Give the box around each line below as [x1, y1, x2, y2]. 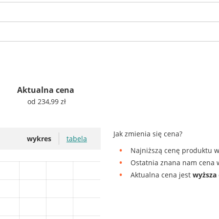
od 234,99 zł [27, 96, 66, 106]
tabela [66, 133, 87, 143]
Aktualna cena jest [131, 170, 193, 179]
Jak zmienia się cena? [113, 129, 183, 138]
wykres [26, 133, 51, 143]
